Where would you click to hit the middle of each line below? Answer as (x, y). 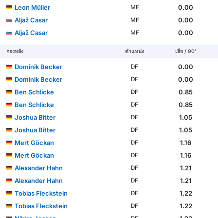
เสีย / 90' (186, 52)
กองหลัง (15, 52)
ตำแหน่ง (135, 52)
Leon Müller (33, 8)
